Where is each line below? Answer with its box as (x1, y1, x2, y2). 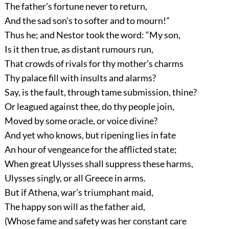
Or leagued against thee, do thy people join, (4, 101, 174, 112)
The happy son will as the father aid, (4, 201, 145, 213)
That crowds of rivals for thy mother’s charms (4, 58, 184, 70)
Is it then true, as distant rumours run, (4, 43, 153, 55)
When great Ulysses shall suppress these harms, (4, 158, 193, 170)
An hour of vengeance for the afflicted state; (4, 144, 177, 155)
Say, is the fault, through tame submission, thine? (4, 86, 197, 98)
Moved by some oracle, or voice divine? (4, 115, 157, 127)
